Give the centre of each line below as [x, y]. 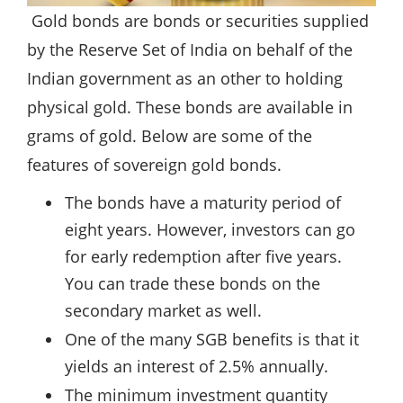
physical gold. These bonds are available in [190, 107]
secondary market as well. [163, 311]
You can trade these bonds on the [193, 284]
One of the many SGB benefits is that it [212, 340]
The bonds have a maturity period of [203, 203]
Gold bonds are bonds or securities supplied [198, 21]
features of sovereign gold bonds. [154, 165]
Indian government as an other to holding [185, 79]
